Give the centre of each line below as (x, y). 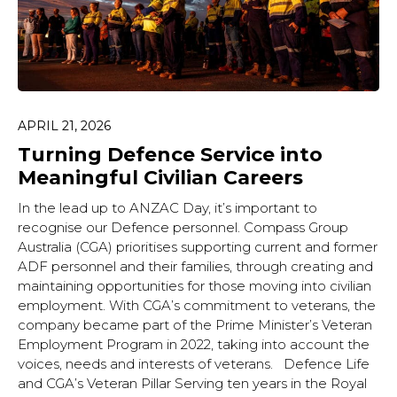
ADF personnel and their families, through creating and (195, 266)
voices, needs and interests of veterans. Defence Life (194, 363)
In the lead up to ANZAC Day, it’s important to (167, 207)
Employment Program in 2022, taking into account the (194, 344)
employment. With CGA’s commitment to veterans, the (197, 305)
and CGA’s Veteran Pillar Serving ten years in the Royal (192, 383)
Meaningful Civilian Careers (160, 177)
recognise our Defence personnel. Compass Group (183, 227)
